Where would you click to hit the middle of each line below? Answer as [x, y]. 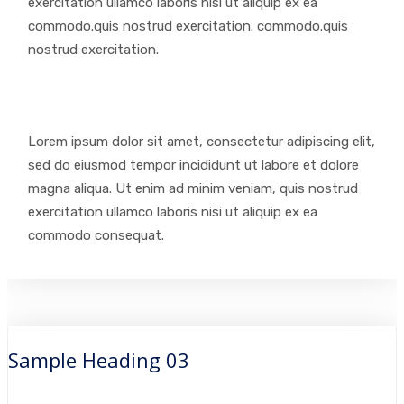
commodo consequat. [96, 235]
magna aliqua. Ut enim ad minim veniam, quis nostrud [193, 188]
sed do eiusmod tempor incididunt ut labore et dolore [193, 165]
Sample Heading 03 [99, 360]
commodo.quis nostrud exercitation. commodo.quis [188, 26]
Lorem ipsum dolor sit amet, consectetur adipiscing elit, [202, 142]
